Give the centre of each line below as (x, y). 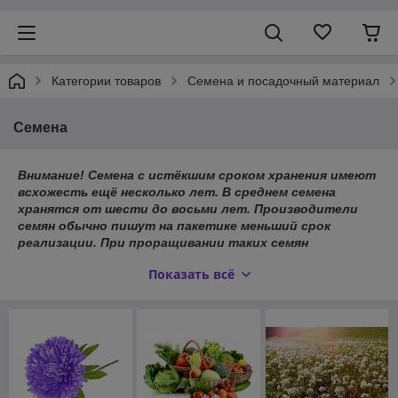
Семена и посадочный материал (283, 81)
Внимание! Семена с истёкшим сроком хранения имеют (197, 175)
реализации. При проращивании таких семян (163, 243)
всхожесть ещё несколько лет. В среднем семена (179, 192)
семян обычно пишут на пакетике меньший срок (174, 226)
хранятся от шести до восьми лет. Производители (188, 209)
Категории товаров (106, 81)
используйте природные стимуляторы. (152, 259)
